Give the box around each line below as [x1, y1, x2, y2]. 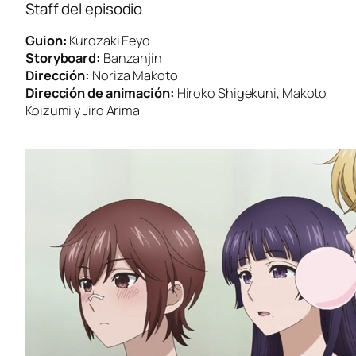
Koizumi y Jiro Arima [25, 102, 141, 120]
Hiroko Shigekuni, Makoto [174, 84, 327, 103]
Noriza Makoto [90, 67, 178, 85]
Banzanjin [100, 49, 162, 68]
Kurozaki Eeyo [67, 32, 151, 50]
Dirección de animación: [25, 84, 175, 103]
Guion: [25, 32, 68, 50]
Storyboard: [25, 49, 101, 68]
